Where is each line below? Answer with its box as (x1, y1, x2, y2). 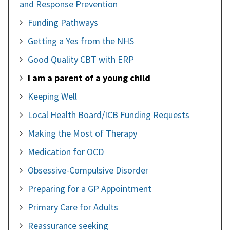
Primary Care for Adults (28, 201, 118, 213)
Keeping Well (28, 90, 77, 102)
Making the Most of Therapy (28, 127, 137, 139)
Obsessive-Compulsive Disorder (28, 164, 148, 176)
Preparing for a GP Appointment (28, 182, 151, 195)
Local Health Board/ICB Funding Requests (28, 108, 189, 121)
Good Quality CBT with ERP (28, 53, 134, 65)
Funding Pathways (28, 16, 98, 28)
